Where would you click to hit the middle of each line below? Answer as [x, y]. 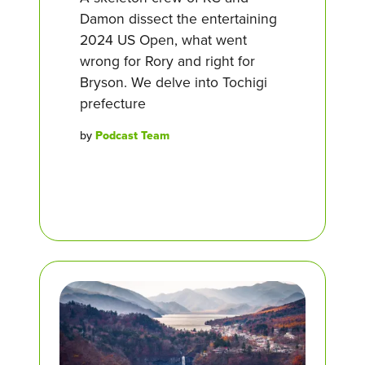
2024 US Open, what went [163, 40]
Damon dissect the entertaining [178, 19]
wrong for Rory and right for [167, 61]
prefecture [113, 103]
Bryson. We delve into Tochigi [174, 82]
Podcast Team [132, 136]
